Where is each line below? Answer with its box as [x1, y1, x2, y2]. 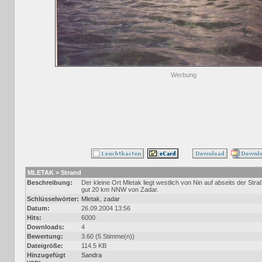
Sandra [81, 251, 102, 258]
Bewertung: [27, 233, 63, 240]
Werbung [171, 71, 196, 78]
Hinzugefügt [27, 251, 65, 258]
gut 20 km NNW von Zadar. [81, 186, 158, 193]
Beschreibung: [27, 179, 73, 186]
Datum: [27, 205, 50, 212]
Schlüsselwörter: [27, 195, 79, 202]
